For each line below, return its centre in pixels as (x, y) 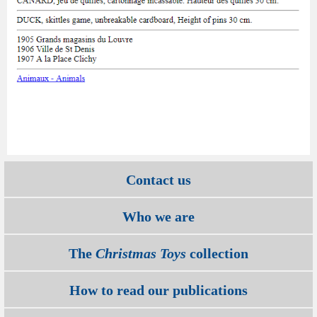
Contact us (158, 179)
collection (217, 253)
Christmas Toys (141, 253)
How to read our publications (158, 290)
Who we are (158, 216)
